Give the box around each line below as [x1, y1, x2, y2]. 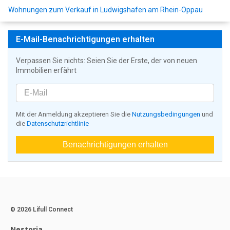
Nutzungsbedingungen [132, 110, 200, 119]
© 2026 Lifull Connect [10, 206, 73, 214]
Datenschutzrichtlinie [27, 120, 89, 128]
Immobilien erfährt [16, 66, 76, 75]
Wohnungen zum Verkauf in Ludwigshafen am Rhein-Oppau [8, 6, 203, 14]
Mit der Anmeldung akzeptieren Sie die [16, 110, 132, 119]
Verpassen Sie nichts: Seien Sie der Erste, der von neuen [16, 56, 197, 65]
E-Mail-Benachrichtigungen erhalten [16, 34, 155, 45]
